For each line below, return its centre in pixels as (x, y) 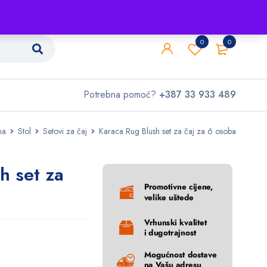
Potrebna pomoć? (121, 94)
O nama (97, 10)
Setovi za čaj (65, 131)
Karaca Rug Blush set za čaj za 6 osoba (167, 131)
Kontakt (154, 10)
